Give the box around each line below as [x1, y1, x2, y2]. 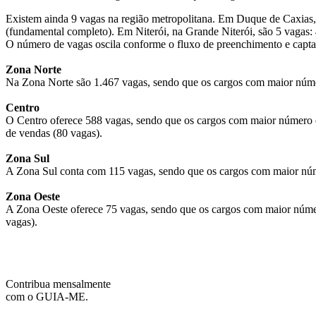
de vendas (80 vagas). [6, 126, 102, 139]
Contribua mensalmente [6, 277, 111, 290]
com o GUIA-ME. [6, 290, 88, 303]
